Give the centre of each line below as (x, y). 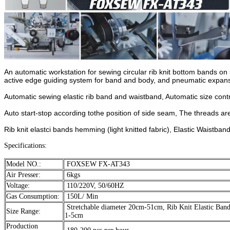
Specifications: (25, 146)
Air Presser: (23, 175)
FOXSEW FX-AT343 (97, 164)
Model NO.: (24, 164)
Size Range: (23, 212)
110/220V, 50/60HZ (94, 186)
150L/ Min (81, 197)
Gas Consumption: (33, 197)
